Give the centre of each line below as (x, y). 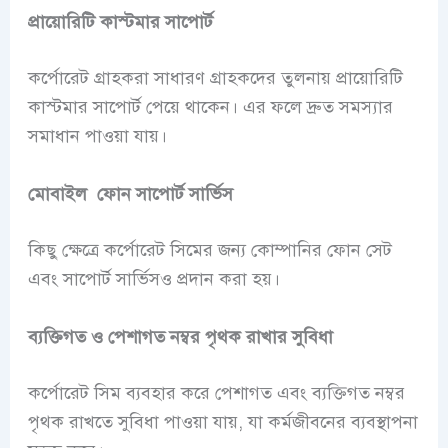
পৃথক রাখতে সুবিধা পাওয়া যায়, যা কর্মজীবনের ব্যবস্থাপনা (222, 421)
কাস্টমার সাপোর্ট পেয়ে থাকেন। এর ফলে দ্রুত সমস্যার (210, 106)
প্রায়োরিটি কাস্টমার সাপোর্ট (120, 21)
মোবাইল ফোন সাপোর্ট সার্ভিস (130, 193)
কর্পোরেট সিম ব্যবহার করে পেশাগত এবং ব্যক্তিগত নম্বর (216, 392)
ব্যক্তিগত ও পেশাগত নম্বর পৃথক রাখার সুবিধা (180, 336)
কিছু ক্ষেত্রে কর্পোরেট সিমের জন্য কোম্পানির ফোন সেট (209, 249)
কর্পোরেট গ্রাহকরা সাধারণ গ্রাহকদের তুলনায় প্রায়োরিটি (215, 77)
